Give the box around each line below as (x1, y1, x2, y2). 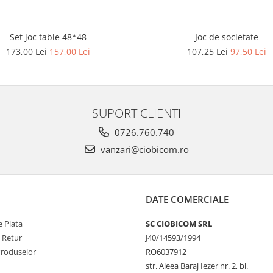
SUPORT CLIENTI (92, 104, 181, 121)
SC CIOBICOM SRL (146, 218, 212, 229)
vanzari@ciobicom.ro (97, 143, 189, 155)
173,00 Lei (5, 45, 49, 57)
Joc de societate (194, 30, 258, 43)
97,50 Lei (230, 45, 266, 57)
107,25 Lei (186, 45, 230, 57)
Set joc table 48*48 (9, 30, 87, 43)
